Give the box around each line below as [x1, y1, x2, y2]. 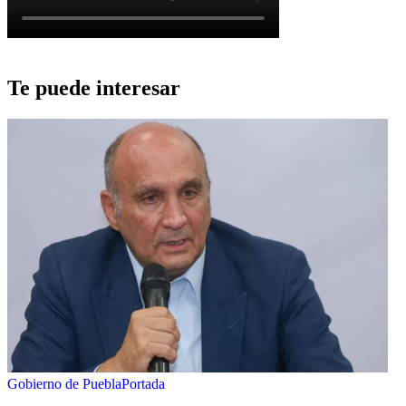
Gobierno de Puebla [7, 376, 121, 392]
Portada [121, 376, 165, 392]
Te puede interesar [7, 76, 180, 101]
